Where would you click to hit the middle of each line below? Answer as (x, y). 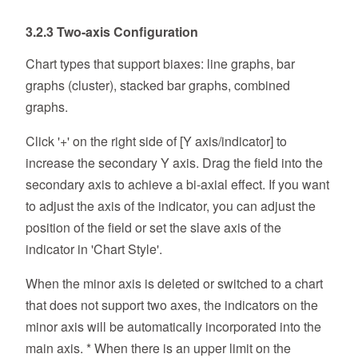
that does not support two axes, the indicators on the (172, 305)
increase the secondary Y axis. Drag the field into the (174, 163)
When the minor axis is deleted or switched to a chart (174, 284)
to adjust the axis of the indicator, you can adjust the (171, 206)
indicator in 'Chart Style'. (94, 249)
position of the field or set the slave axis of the (153, 228)
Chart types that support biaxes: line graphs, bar (160, 64)
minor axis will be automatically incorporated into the (173, 327)
